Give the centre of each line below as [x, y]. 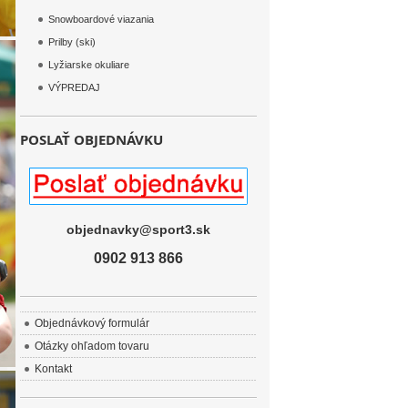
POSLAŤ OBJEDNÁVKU [92, 139]
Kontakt [53, 369]
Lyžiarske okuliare [89, 65]
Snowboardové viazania [101, 19]
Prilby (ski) [72, 42]
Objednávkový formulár [92, 323]
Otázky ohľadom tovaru [92, 346]
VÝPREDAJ [74, 87]
